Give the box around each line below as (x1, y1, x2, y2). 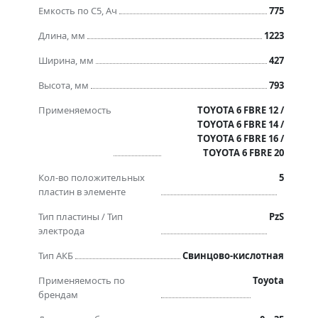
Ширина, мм (38, 53, 94, 67)
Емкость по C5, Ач (38, 4, 117, 17)
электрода (38, 224, 84, 237)
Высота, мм (38, 78, 89, 92)
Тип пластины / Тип (38, 209, 123, 223)
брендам (38, 287, 78, 301)
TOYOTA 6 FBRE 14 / (197, 117, 284, 131)
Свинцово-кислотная (182, 248, 284, 262)
